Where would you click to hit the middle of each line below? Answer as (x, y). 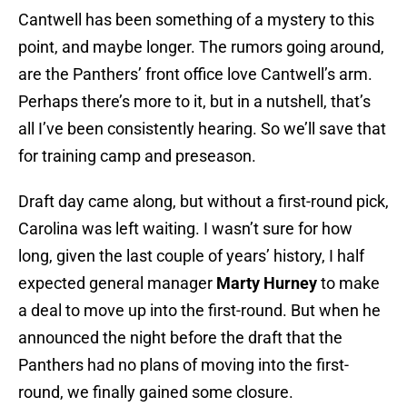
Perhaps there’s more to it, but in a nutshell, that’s (194, 102)
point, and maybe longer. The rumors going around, (201, 47)
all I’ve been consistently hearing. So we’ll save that (202, 129)
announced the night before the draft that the (180, 338)
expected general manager (117, 283)
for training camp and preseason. (137, 156)
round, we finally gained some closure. (156, 392)
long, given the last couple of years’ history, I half (191, 256)
